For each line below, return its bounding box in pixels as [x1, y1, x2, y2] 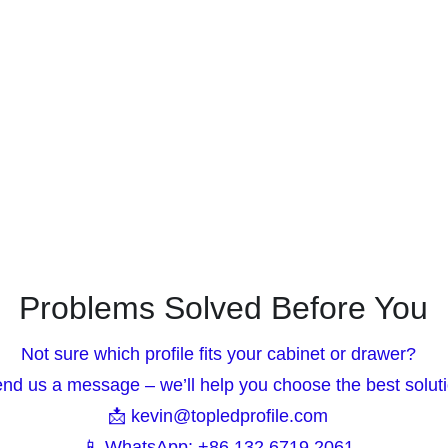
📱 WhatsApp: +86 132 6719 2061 [82, 419, 365, 440]
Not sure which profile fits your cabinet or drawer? [20, 326, 426, 347]
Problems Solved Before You [18, 272, 428, 309]
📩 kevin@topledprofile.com [108, 388, 339, 409]
